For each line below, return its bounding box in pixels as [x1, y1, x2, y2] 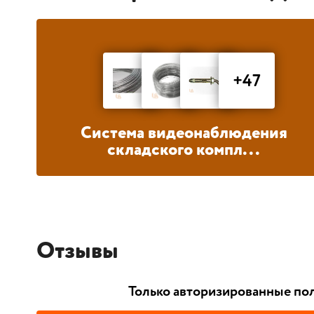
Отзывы [36, 235, 118, 268]
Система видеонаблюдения [80, 121, 287, 146]
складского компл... [107, 138, 260, 163]
